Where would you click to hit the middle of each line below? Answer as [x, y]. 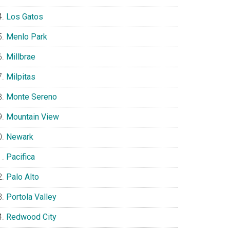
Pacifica [21, 157]
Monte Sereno [32, 97]
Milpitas [21, 77]
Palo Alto [23, 177]
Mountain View [33, 117]
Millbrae [21, 57]
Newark [20, 137]
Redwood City [31, 217]
